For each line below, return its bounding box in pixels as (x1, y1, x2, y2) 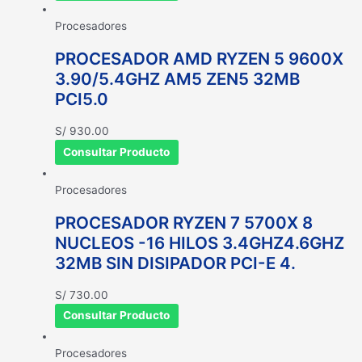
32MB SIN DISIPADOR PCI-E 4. (55, 252, 296, 273)
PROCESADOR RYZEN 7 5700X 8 (55, 212, 313, 233)
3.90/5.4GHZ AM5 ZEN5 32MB (55, 68, 300, 89)
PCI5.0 (55, 88, 108, 109)
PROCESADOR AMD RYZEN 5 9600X (55, 48, 343, 69)
